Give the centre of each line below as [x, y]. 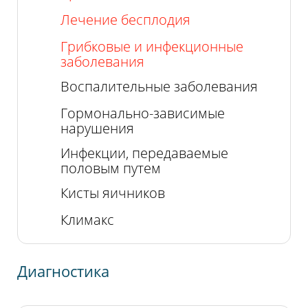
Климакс [87, 220]
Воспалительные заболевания [159, 87]
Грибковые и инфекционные [152, 47]
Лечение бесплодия [125, 19]
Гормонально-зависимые [142, 113]
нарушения [97, 129]
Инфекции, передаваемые [144, 153]
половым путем [110, 168]
